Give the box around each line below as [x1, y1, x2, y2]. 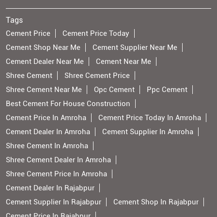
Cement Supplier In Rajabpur [6, 198, 101, 206]
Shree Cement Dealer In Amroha [6, 155, 111, 164]
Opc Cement [94, 85, 135, 94]
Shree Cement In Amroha [6, 141, 88, 150]
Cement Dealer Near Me [6, 57, 84, 66]
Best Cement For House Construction [6, 99, 130, 108]
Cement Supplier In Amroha [102, 127, 193, 136]
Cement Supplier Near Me [93, 43, 177, 52]
